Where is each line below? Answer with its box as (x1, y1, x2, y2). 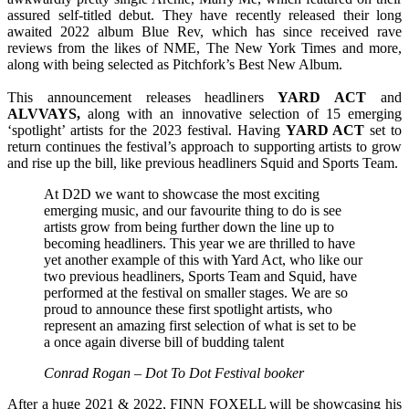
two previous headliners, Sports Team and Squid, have (44, 267, 357, 284)
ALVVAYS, (7, 105, 80, 121)
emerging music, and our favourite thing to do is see (44, 202, 341, 218)
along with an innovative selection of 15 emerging (80, 105, 402, 121)
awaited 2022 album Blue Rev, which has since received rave (7, 23, 402, 39)
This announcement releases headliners (7, 89, 278, 105)
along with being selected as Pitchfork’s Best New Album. (7, 56, 342, 72)
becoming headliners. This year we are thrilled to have (44, 235, 355, 251)
